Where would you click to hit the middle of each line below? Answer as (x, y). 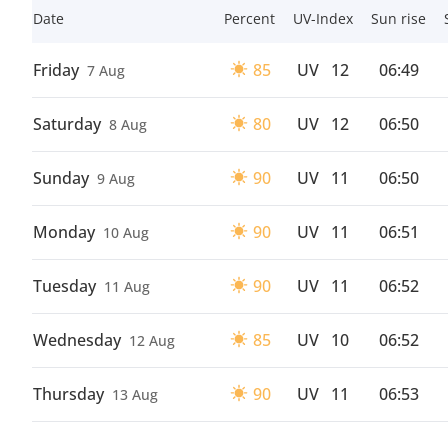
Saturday (67, 124)
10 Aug (126, 232)
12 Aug (152, 340)
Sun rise (398, 18)
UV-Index (322, 18)
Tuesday (64, 286)
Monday (64, 232)
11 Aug (127, 286)
